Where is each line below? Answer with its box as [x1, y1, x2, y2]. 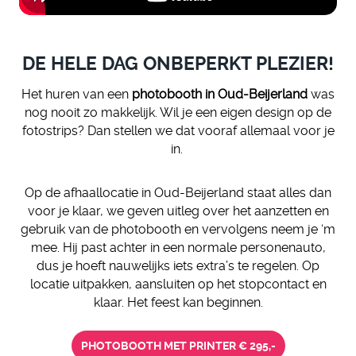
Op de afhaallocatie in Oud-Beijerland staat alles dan [25, 184, 331, 200]
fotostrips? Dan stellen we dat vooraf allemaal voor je [21, 122, 335, 138]
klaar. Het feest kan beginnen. [93, 294, 263, 310]
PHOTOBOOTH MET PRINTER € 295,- [80, 339, 276, 352]
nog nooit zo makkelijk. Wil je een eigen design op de [25, 104, 331, 120]
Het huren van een [21, 86, 132, 102]
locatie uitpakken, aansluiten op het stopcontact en [29, 276, 327, 292]
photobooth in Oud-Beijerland [132, 86, 308, 102]
